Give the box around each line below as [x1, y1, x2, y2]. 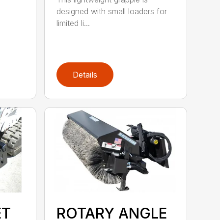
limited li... [56, 18, 90, 28]
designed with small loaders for [56, 6, 167, 16]
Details [73, 69, 98, 80]
